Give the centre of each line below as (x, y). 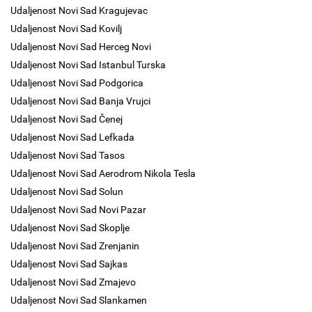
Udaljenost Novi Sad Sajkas (69, 264)
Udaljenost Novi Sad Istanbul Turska (88, 65)
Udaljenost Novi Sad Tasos (68, 155)
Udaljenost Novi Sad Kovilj (66, 29)
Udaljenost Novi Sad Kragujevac (79, 10)
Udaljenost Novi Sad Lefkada (72, 137)
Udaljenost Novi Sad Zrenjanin (75, 246)
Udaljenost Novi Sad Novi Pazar (78, 210)
